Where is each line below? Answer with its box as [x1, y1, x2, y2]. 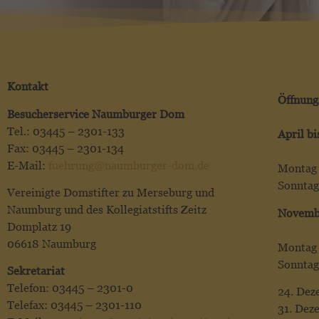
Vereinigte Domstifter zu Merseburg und [7, 185, 214, 199]
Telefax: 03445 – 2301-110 [7, 298, 142, 313]
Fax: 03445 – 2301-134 [7, 141, 124, 155]
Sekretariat [7, 264, 65, 278]
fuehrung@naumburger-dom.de [48, 158, 209, 172]
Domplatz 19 [7, 219, 71, 234]
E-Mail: [7, 158, 48, 172]
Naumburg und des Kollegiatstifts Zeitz [7, 202, 206, 216]
